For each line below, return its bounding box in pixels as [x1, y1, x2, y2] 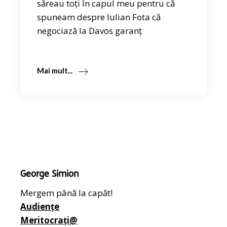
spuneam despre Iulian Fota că [37, 11, 161, 23]
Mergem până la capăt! [20, 187, 113, 199]
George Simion [20, 170, 80, 180]
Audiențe [20, 201, 60, 213]
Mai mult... [37, 66, 73, 75]
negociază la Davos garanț [37, 25, 142, 37]
